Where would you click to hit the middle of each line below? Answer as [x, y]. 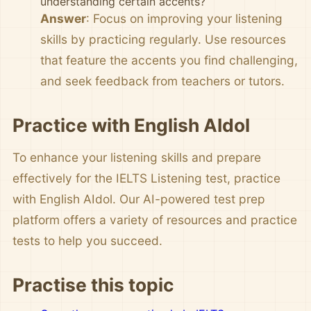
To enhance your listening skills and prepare [137, 157]
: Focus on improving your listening [184, 18]
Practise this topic [93, 285]
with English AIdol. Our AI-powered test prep [139, 199]
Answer [63, 18]
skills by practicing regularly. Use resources [163, 39]
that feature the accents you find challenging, [169, 60]
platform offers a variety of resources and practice [155, 220]
